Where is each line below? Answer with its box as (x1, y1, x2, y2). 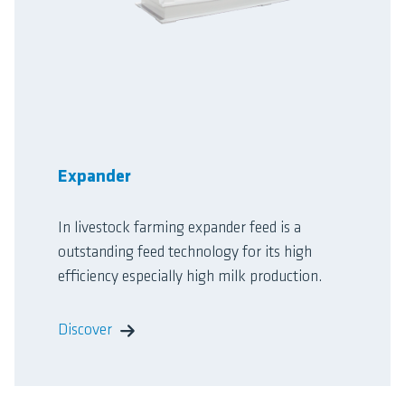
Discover (58, 322, 112, 340)
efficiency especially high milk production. (58, 268, 323, 287)
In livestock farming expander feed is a (58, 220, 301, 238)
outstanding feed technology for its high (58, 244, 312, 262)
